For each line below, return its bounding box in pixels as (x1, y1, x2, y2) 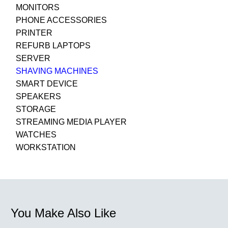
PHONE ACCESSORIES (16, 16, 107, 25)
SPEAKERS (16, 92, 61, 101)
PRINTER (16, 28, 52, 38)
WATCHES (16, 130, 56, 139)
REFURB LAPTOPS (16, 41, 91, 50)
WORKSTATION (16, 143, 76, 152)
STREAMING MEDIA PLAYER (16, 118, 127, 127)
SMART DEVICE (16, 79, 78, 89)
